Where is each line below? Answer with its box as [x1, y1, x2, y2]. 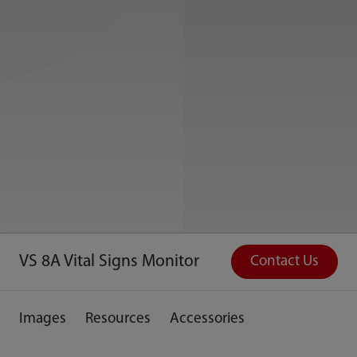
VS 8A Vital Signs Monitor [18, 253, 199, 271]
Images [18, 312, 66, 328]
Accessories [169, 312, 245, 328]
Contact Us [250, 253, 320, 269]
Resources [84, 312, 151, 328]
